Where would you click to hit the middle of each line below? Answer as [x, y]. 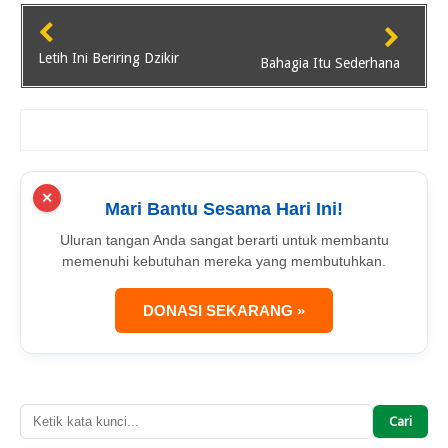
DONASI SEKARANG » [224, 310]
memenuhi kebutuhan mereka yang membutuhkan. [224, 260]
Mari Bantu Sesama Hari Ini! [224, 208]
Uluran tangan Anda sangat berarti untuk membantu [224, 239]
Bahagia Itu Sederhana [330, 62]
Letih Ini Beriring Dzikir [108, 57]
